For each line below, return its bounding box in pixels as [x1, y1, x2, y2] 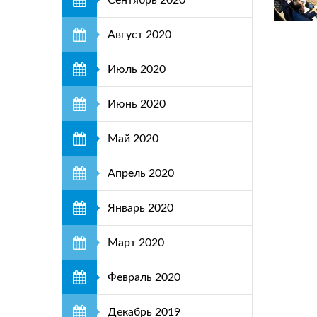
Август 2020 [108, 29, 171, 40]
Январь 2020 [108, 202, 173, 214]
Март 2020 [108, 237, 164, 248]
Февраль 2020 [108, 272, 180, 283]
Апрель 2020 [108, 168, 174, 179]
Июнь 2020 [108, 98, 166, 110]
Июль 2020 [108, 64, 166, 75]
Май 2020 [108, 133, 158, 144]
